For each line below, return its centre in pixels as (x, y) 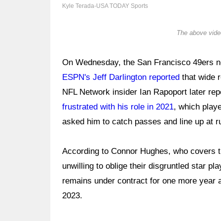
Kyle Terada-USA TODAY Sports (105, 6)
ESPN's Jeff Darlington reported (121, 77)
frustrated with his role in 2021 (118, 107)
